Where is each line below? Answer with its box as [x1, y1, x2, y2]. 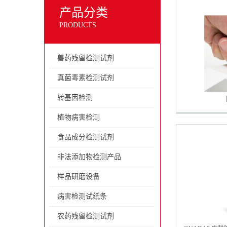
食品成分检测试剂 [57, 133, 114, 141]
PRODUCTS [59, 21, 96, 29]
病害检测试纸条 [57, 193, 107, 200]
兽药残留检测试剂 [57, 54, 114, 62]
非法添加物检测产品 [57, 153, 121, 161]
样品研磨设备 [57, 173, 100, 180]
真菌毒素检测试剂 [57, 74, 114, 82]
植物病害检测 [57, 113, 100, 121]
